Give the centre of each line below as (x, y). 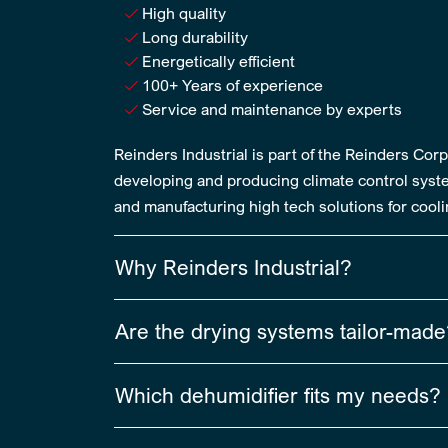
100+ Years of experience (232, 85)
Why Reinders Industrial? (233, 267)
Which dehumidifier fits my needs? (278, 395)
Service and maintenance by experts (272, 109)
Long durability (195, 37)
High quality (184, 13)
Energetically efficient (218, 61)
